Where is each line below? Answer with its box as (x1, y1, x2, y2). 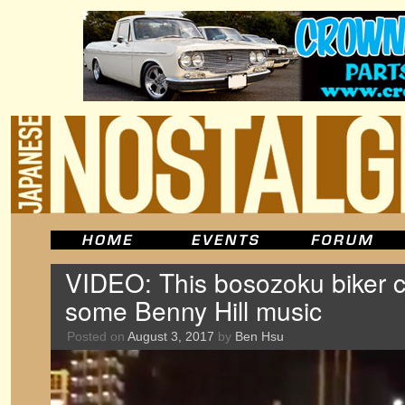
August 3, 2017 (127, 329, 214, 344)
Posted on (67, 329, 125, 344)
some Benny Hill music (65, 292, 322, 328)
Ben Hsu (235, 329, 284, 344)
